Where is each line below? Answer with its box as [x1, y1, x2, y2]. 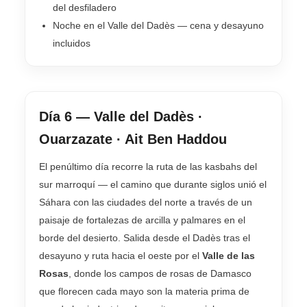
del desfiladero [53, 2, 116, 14]
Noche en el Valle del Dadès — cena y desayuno [53, 20, 264, 32]
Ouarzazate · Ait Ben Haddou [39, 132, 227, 147]
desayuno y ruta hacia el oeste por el [39, 250, 202, 262]
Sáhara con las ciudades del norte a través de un [39, 197, 252, 208]
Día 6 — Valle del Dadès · [39, 109, 203, 125]
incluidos [53, 38, 90, 49]
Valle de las [202, 250, 255, 262]
